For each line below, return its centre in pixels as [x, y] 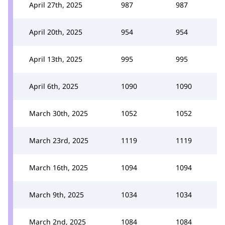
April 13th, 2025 [56, 59]
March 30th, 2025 [59, 113]
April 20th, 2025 [56, 32]
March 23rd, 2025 [59, 140]
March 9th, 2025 [57, 194]
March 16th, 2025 [59, 167]
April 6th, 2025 [54, 86]
